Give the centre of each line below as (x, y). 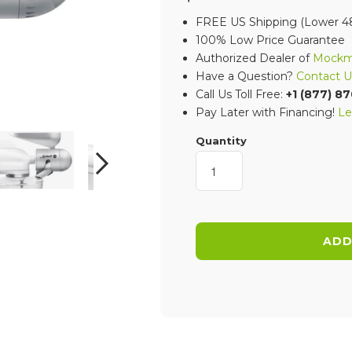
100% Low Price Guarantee (270, 40)
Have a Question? (246, 76)
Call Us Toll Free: (241, 94)
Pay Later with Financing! (267, 112)
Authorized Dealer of (254, 58)
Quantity (221, 141)
